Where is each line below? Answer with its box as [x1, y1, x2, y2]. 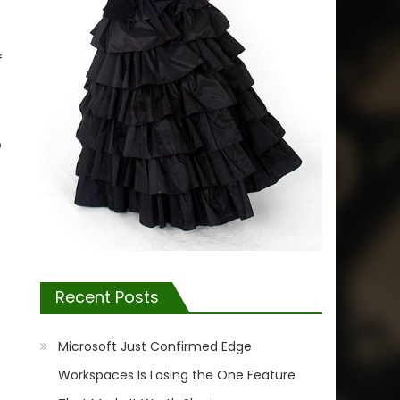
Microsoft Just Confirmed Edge [58, 337, 253, 355]
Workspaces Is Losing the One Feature [58, 365, 296, 384]
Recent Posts [55, 285, 160, 308]
